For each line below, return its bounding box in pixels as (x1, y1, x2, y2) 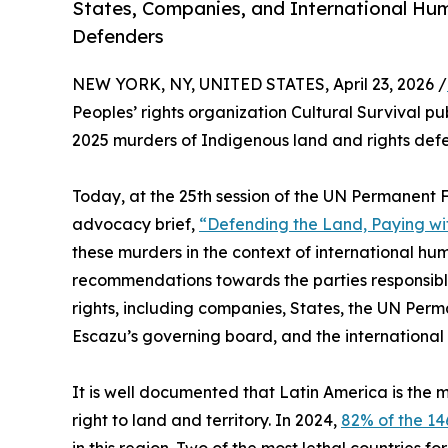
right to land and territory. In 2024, (72, 409, 341, 430)
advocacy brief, (72, 213, 199, 234)
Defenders (72, 25, 164, 49)
